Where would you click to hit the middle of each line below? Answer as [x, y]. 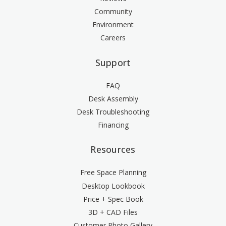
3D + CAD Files [113, 212]
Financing [113, 125]
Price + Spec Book [113, 199]
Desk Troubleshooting [113, 111]
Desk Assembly [113, 98]
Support [113, 62]
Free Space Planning [113, 173]
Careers [113, 38]
